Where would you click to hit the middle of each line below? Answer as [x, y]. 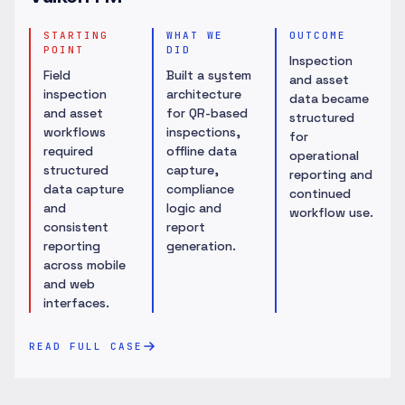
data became [329, 99]
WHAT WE [195, 35]
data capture [84, 189]
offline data [202, 151]
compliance [200, 189]
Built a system [209, 75]
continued [320, 193]
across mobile [85, 265]
